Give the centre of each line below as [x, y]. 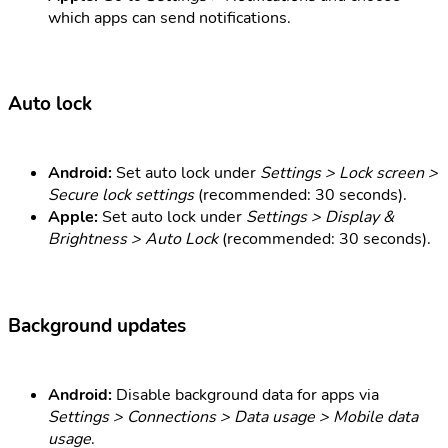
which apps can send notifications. [169, 17]
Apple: [73, 217]
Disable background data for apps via [245, 394]
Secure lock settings [121, 195]
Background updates [97, 325]
